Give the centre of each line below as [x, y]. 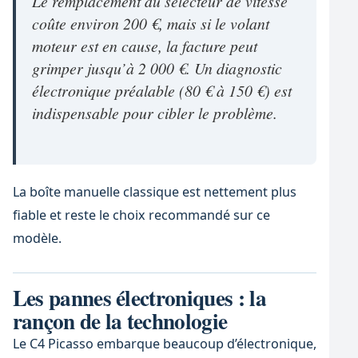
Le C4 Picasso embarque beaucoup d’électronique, [164, 344]
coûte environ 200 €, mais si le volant [150, 24]
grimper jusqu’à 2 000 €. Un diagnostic [157, 68]
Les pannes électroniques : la [139, 298]
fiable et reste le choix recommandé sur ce [141, 215]
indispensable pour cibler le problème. [154, 113]
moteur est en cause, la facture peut [144, 46]
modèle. [37, 238]
